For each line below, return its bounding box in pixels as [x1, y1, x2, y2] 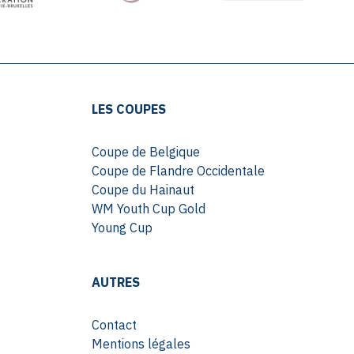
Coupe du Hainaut [91, 182, 194, 198]
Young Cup [91, 220, 153, 236]
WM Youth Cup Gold [91, 201, 205, 217]
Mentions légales [91, 336, 190, 352]
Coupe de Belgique [91, 144, 200, 160]
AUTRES [91, 274, 140, 291]
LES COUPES [91, 101, 166, 118]
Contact [91, 317, 137, 333]
